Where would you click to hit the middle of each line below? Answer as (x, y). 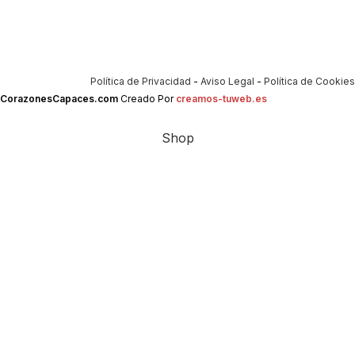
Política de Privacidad (141, 81)
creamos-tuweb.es (221, 99)
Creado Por (147, 99)
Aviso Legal (227, 81)
